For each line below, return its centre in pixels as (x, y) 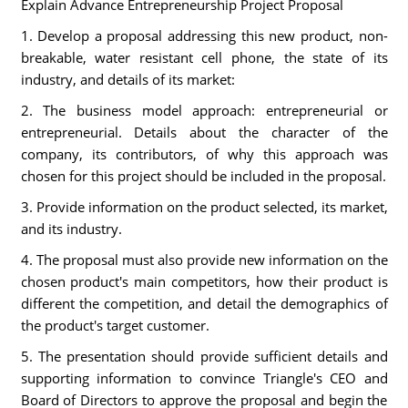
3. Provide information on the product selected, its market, (204, 207)
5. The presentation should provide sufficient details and (204, 356)
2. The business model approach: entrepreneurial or (204, 110)
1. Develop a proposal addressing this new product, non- (204, 36)
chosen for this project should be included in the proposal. (203, 176)
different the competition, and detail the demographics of (204, 303)
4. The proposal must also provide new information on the (204, 260)
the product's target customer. (115, 325)
